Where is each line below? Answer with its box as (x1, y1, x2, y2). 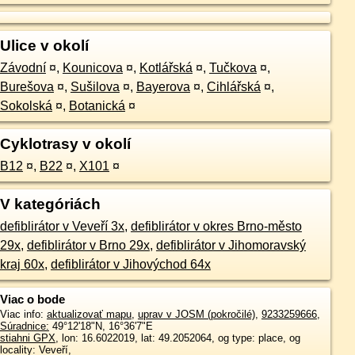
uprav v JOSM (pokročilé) (137, 308, 255, 320)
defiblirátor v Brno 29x (26, 239, 150, 252)
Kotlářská (139, 61, 193, 74)
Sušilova (70, 80, 120, 94)
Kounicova (62, 61, 123, 74)
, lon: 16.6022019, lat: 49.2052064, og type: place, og (55, 332, 300, 344)
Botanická (68, 99, 125, 113)
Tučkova (208, 61, 257, 74)
